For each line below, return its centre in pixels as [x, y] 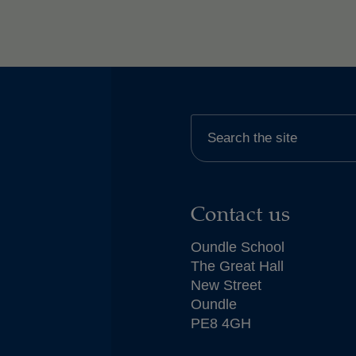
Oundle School [238, 247]
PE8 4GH [221, 323]
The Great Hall [237, 266]
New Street [226, 285]
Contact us [241, 212]
